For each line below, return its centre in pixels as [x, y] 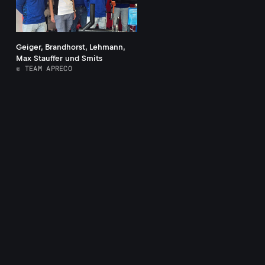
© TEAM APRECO [44, 68]
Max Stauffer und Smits [59, 59]
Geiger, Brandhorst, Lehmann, [71, 47]
